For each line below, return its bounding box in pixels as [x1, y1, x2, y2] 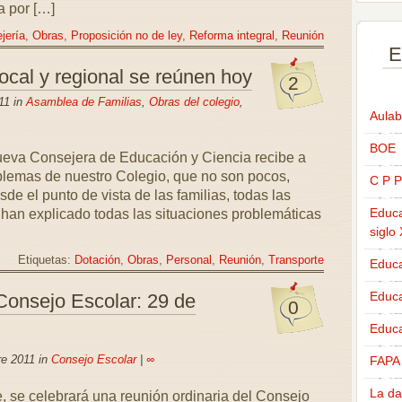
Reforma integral [188, 30, 275, 42]
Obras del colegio [148, 95, 240, 109]
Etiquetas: [17, 254, 74, 267]
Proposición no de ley [70, 30, 182, 42]
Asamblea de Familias [25, 95, 142, 109]
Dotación [74, 254, 120, 267]
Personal [165, 254, 212, 267]
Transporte [267, 254, 324, 267]
